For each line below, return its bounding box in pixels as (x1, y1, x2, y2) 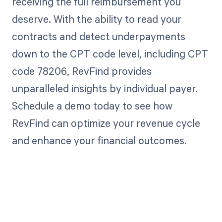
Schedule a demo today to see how (11, 98, 172, 112)
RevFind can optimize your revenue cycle (11, 115, 200, 130)
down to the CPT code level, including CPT (11, 46, 208, 60)
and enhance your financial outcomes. (11, 133, 187, 147)
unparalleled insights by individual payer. (11, 81, 198, 95)
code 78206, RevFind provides (11, 63, 152, 78)
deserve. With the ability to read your (11, 11, 181, 26)
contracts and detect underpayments (11, 29, 185, 43)
